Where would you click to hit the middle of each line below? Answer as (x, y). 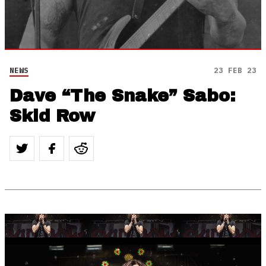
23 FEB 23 (235, 70)
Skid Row (52, 116)
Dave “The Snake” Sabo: (122, 96)
